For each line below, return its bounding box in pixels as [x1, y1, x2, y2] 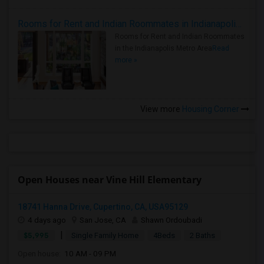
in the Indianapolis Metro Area [115, 44, 212, 52]
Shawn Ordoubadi [141, 215, 202, 225]
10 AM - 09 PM [61, 249, 116, 258]
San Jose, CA [80, 215, 126, 225]
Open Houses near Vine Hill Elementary [18, 173, 202, 186]
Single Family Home [71, 231, 138, 240]
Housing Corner [180, 104, 241, 114]
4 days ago [28, 215, 66, 225]
